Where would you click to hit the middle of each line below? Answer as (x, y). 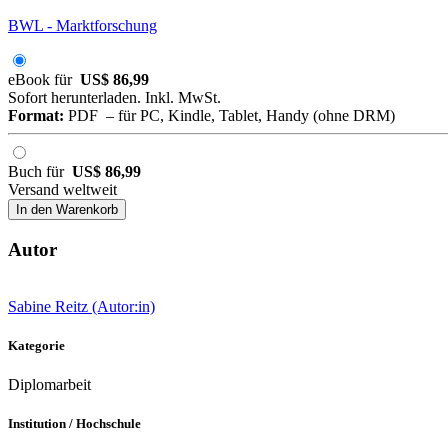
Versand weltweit (62, 190)
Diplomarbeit (49, 385)
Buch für (40, 172)
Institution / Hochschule (74, 424)
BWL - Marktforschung (82, 26)
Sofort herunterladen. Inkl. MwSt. (114, 98)
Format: (36, 116)
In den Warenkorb (67, 210)
